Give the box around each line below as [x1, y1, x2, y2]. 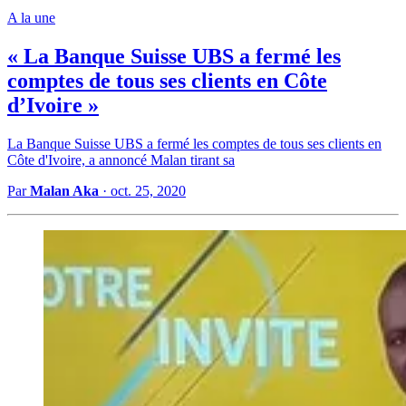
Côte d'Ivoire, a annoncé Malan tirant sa [7, 151, 235, 168]
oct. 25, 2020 [111, 182, 186, 198]
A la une [7, 9, 55, 25]
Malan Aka [30, 182, 99, 198]
